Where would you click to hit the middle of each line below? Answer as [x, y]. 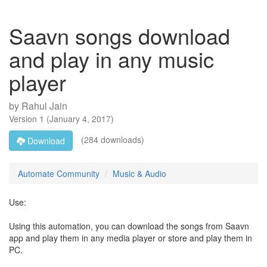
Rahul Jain [44, 106]
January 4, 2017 [80, 119]
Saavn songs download [119, 35]
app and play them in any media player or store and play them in [131, 238]
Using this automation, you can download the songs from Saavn [129, 226]
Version [24, 119]
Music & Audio [139, 173]
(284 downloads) [111, 139]
